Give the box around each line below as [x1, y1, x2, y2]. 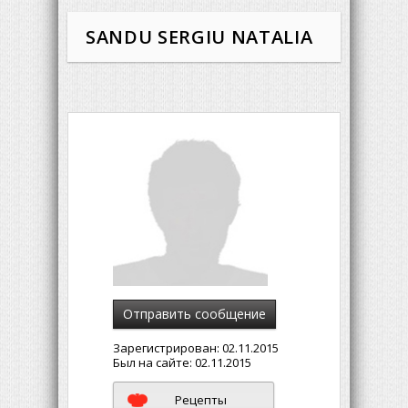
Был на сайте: [113, 354, 195, 371]
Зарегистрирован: [113, 340, 222, 356]
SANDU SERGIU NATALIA [86, 25, 313, 49]
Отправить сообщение [123, 305, 266, 322]
